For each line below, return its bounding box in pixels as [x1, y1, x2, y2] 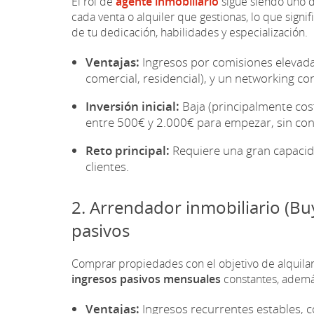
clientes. [86, 158, 129, 175]
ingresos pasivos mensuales [71, 271, 221, 287]
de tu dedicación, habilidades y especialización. [71, 24, 308, 40]
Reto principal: [86, 142, 170, 158]
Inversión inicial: [86, 97, 179, 114]
